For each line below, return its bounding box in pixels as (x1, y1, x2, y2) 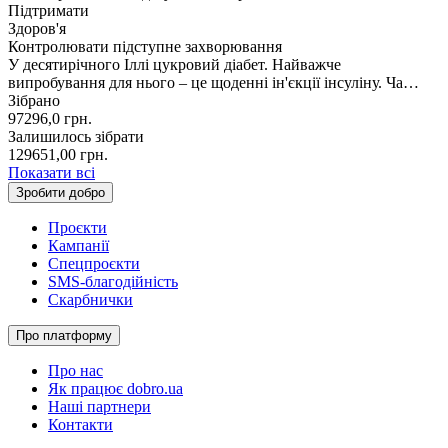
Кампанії (48, 236, 109, 254)
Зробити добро (16, 184, 105, 200)
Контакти (48, 415, 113, 433)
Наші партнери (48, 397, 151, 415)
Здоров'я (8, 19, 66, 37)
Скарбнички (48, 290, 133, 308)
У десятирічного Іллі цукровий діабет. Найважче (8, 55, 341, 73)
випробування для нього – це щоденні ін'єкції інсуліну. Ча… (8, 73, 419, 91)
